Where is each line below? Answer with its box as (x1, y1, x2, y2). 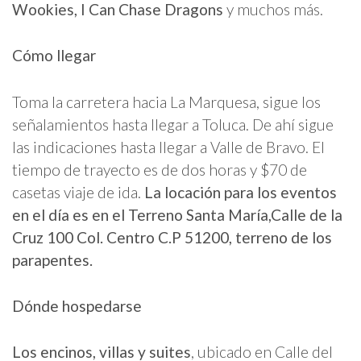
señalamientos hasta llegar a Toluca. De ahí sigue (12, 114, 334, 134)
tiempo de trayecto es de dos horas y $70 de (12, 160, 307, 179)
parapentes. (12, 250, 93, 269)
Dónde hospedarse (12, 296, 142, 315)
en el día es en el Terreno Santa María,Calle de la (12, 205, 342, 224)
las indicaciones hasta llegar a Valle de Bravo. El (12, 137, 325, 156)
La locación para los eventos (144, 182, 337, 201)
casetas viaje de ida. (12, 182, 144, 201)
